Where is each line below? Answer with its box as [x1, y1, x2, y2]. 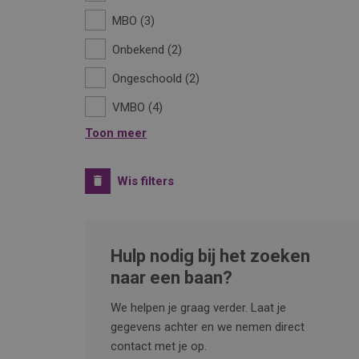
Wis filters [117, 174, 174, 188]
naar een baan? [111, 268, 232, 288]
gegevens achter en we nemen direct [111, 320, 305, 334]
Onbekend [112, 42, 164, 57]
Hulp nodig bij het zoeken [111, 246, 310, 266]
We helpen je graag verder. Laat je [111, 301, 286, 315]
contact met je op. [111, 339, 207, 353]
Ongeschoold [112, 71, 182, 86]
